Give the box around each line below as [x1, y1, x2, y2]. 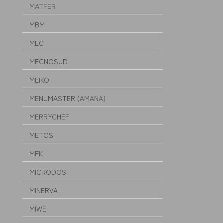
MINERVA [29, 185, 58, 195]
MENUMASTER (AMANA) [29, 93, 106, 103]
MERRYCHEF [29, 111, 69, 121]
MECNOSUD [29, 56, 68, 66]
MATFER [29, 1, 56, 11]
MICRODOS [29, 167, 66, 177]
